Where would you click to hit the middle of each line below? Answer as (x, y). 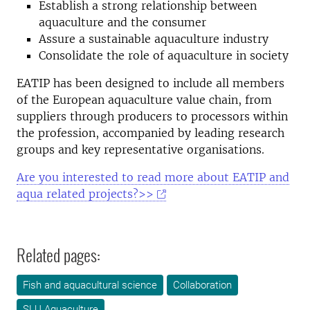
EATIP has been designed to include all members (151, 83)
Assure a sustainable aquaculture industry (154, 39)
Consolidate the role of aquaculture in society (164, 55)
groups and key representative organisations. (142, 149)
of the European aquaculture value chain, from (144, 100)
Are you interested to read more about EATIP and (153, 177)
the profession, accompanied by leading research (151, 133)
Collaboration (202, 285)
